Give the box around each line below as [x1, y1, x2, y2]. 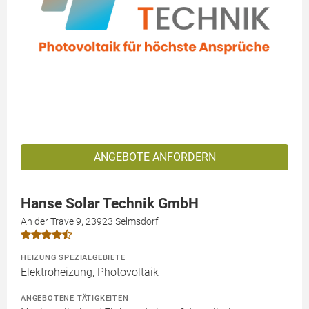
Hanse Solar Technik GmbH [21, 195, 199, 212]
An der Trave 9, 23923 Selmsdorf [21, 215, 159, 227]
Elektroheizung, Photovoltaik [21, 265, 159, 279]
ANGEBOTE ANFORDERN [93, 150, 216, 163]
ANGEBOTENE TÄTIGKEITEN [21, 292, 129, 303]
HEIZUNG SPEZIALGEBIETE [21, 252, 126, 262]
